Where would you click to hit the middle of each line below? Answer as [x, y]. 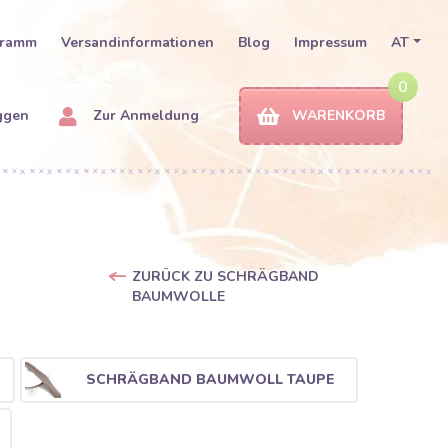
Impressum [331, 42]
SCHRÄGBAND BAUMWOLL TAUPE [210, 379]
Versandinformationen [138, 42]
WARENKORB [338, 115]
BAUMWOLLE [178, 296]
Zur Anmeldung [144, 115]
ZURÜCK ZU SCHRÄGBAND [225, 276]
